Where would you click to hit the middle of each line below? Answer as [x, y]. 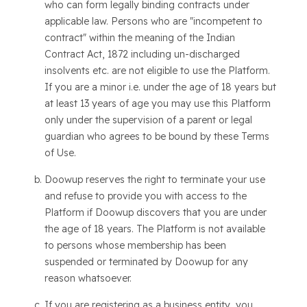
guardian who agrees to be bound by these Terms [157, 136]
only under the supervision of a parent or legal [148, 120]
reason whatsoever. [88, 278]
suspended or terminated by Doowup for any [146, 262]
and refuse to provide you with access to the [145, 196]
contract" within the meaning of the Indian [139, 38]
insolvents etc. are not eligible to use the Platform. [157, 71]
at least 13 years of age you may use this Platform [157, 103]
